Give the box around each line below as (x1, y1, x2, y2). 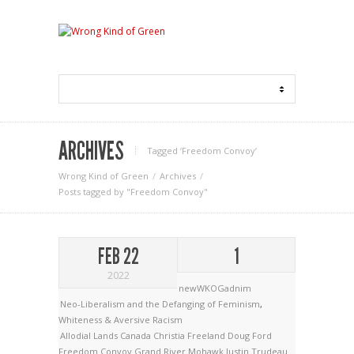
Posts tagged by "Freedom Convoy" (58, 186, 208, 198)
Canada (120, 330, 153, 341)
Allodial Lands (60, 330, 120, 341)
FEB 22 (97, 243, 139, 269)
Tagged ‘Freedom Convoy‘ (147, 145, 257, 156)
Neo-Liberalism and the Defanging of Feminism (60, 298, 260, 310)
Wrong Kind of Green (58, 170, 149, 182)
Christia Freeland (153, 330, 228, 341)
